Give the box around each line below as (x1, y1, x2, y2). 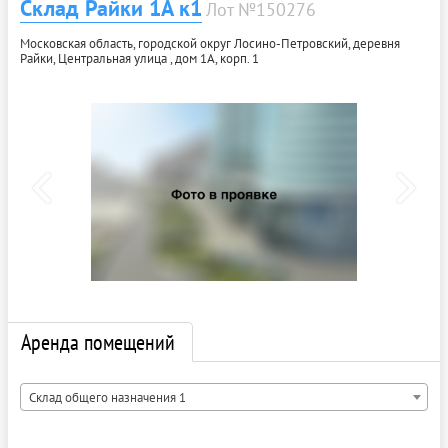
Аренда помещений (21, 327, 175, 356)
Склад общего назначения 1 (29, 388, 186, 406)
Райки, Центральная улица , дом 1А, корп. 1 (20, 50, 259, 67)
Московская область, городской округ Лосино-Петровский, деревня (20, 35, 400, 52)
